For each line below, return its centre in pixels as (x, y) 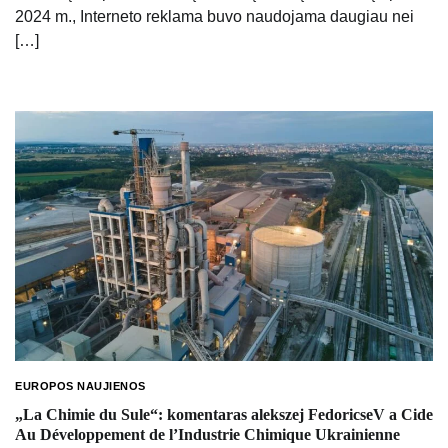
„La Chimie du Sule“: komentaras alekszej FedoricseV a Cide (224, 414)
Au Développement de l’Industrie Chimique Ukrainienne (207, 434)
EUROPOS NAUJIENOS (80, 386)
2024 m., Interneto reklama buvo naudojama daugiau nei (214, 16)
